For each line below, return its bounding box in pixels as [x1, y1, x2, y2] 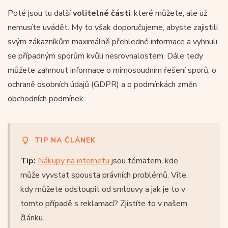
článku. [20, 212, 44, 223]
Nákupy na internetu [38, 155, 109, 166]
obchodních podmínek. [8, 93, 85, 104]
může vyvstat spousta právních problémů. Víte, [20, 169, 188, 181]
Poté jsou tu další [8, 7, 73, 19]
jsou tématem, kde [109, 155, 178, 166]
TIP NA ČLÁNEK [35, 135, 96, 145]
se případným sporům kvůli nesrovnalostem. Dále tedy [8, 50, 203, 62]
